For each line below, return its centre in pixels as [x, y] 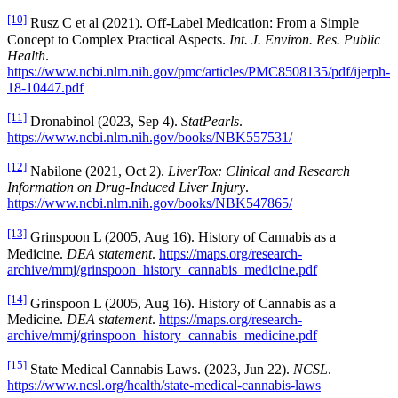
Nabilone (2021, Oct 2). [97, 171]
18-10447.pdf [45, 87]
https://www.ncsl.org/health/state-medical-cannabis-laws [164, 386]
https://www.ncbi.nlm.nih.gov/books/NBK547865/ [150, 203]
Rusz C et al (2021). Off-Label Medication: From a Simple [193, 23]
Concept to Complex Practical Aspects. [118, 39]
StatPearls [210, 122]
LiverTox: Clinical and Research [259, 171]
